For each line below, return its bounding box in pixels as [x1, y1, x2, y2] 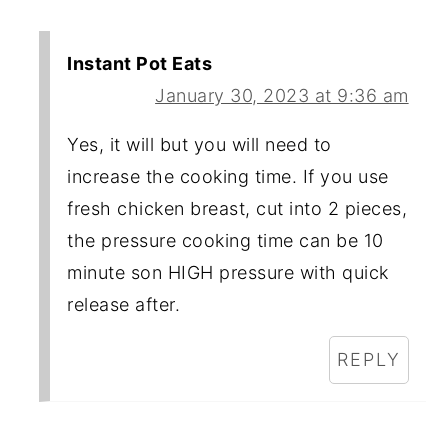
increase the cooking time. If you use [67, 165, 389, 187]
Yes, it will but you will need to [67, 133, 332, 155]
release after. [67, 293, 181, 315]
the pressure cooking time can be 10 [67, 229, 384, 251]
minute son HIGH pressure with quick [67, 261, 389, 283]
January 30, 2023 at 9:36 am [155, 84, 409, 106]
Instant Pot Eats [67, 52, 213, 74]
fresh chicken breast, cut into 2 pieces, [67, 197, 408, 219]
